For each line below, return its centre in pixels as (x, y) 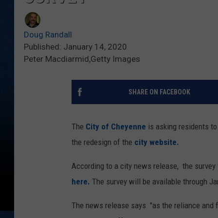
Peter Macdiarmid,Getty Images (82, 59)
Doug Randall (48, 35)
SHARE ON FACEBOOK (159, 92)
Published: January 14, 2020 (75, 47)
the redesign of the (103, 142)
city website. (157, 142)
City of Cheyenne (116, 127)
